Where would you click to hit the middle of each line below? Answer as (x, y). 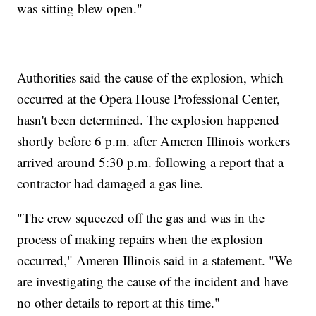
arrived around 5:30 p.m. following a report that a (151, 162)
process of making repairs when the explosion (140, 239)
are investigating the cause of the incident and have (153, 281)
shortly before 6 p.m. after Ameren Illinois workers (154, 141)
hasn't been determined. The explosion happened (148, 120)
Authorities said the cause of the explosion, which (151, 78)
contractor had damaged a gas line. (110, 183)
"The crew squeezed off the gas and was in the (141, 218)
